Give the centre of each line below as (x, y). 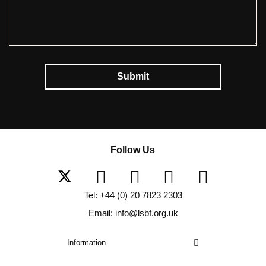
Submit (133, 76)
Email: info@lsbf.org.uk (133, 213)
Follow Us (133, 150)
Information (86, 242)
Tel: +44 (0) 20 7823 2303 (133, 195)
